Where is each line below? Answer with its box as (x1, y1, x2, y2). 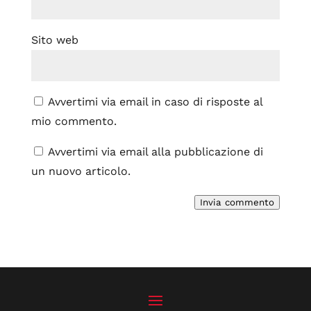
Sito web (31, 33, 78, 47)
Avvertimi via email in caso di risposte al (47, 95, 262, 108)
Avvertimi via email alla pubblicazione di (47, 145, 263, 158)
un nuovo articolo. (31, 165, 131, 178)
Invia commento (200, 197, 275, 208)
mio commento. (31, 115, 117, 128)
